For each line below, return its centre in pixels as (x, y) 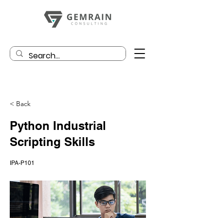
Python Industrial (58, 126)
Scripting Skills (52, 142)
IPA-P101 (22, 163)
